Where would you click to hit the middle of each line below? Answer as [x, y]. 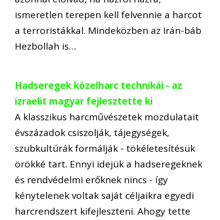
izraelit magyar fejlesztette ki [84, 101]
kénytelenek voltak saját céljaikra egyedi [104, 196]
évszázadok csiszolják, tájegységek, [92, 133]
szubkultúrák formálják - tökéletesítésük [105, 149]
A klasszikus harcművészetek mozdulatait [107, 117]
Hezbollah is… [45, 46]
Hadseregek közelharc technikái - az [98, 86]
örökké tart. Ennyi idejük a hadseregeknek [109, 164]
